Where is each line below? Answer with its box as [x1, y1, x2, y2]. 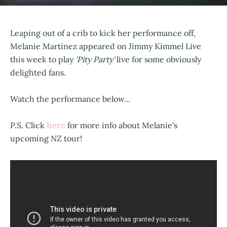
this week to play [10, 54, 75, 64]
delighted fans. [10, 67, 66, 78]
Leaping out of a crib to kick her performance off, [10, 27, 196, 38]
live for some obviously [115, 54, 201, 64]
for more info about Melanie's [65, 120, 177, 130]
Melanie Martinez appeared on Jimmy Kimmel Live [10, 41, 201, 51]
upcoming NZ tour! [10, 133, 82, 143]
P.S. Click [10, 120, 47, 130]
